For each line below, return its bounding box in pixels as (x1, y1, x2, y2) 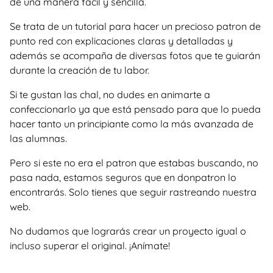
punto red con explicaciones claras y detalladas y (10, 35, 233, 47)
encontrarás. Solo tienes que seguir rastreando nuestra (10, 186, 257, 198)
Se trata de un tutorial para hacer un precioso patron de (10, 20, 261, 32)
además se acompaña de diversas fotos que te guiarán (10, 49, 260, 62)
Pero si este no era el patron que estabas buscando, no (10, 157, 258, 169)
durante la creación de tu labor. (10, 64, 149, 76)
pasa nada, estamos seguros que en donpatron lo (10, 171, 236, 183)
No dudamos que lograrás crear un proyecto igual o (10, 225, 246, 237)
